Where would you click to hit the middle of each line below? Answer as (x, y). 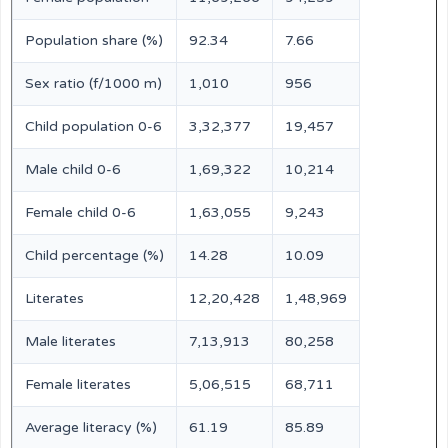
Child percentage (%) (94, 255)
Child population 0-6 (93, 126)
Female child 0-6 (80, 212)
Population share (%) (94, 40)
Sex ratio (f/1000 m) (93, 83)
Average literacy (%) (91, 427)
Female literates (78, 384)
